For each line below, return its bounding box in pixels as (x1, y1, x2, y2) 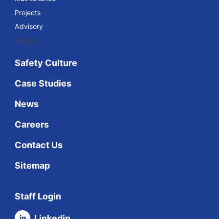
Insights (15, 36, 40, 44)
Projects (15, 8, 41, 17)
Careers (15, 119, 49, 130)
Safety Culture (15, 58, 77, 68)
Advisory (15, 22, 43, 30)
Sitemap (15, 160, 50, 171)
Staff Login (15, 191, 61, 201)
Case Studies (15, 78, 71, 88)
